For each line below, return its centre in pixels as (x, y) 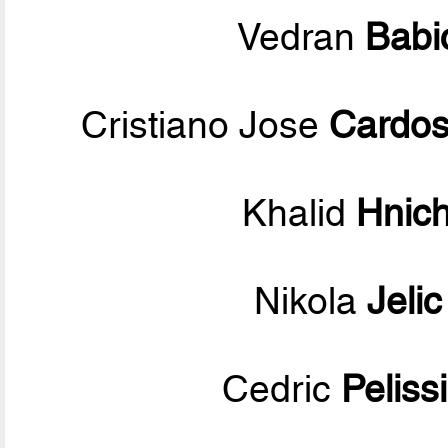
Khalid (299, 213)
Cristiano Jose (204, 125)
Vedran (301, 37)
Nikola (311, 301)
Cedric (281, 389)
